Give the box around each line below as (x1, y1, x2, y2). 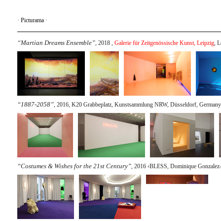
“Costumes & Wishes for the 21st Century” (17, 162, 131, 170)
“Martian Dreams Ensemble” (17, 39, 95, 46)
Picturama (21, 17, 44, 24)
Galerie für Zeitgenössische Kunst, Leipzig (114, 39, 214, 46)
